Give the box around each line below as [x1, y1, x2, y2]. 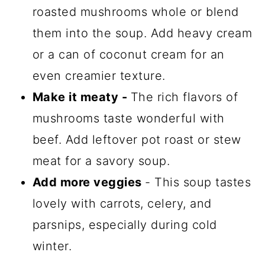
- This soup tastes [145, 174, 251, 189]
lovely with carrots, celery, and [32, 196, 212, 211]
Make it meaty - [32, 89, 131, 104]
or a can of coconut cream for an [32, 47, 225, 62]
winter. [32, 238, 72, 253]
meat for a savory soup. [32, 153, 170, 168]
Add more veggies [32, 174, 146, 189]
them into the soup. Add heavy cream [32, 25, 253, 40]
